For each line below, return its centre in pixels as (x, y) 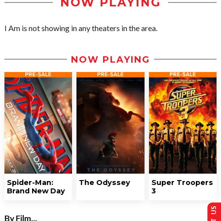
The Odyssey (105, 182)
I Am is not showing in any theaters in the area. (81, 28)
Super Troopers (182, 182)
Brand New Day (36, 191)
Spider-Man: (30, 182)
